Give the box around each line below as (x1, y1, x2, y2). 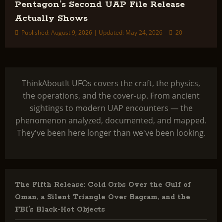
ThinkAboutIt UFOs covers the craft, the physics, (22, 78, 200, 89)
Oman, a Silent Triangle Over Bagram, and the (15, 193, 190, 202)
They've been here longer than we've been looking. (16, 127, 206, 138)
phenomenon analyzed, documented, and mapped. (15, 115, 207, 126)
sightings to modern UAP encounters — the (29, 103, 193, 113)
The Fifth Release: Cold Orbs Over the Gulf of (15, 180, 191, 189)
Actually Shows (15, 13, 88, 24)
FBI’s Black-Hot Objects (15, 205, 105, 214)
